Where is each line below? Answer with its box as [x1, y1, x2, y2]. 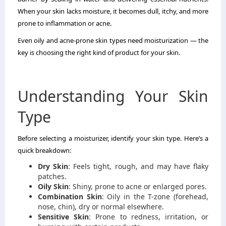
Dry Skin [38, 161, 69, 172]
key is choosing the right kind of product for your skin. [18, 48, 180, 58]
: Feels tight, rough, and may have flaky [68, 161, 208, 172]
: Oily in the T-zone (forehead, [101, 192, 209, 202]
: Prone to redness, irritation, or [89, 212, 209, 222]
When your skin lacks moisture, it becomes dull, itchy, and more [18, 7, 208, 16]
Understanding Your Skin [18, 86, 208, 107]
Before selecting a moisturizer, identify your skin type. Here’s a [18, 134, 208, 143]
